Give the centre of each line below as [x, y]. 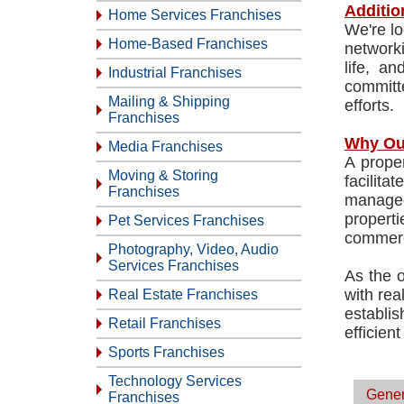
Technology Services [175, 381]
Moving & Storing [163, 175]
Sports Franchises [166, 352]
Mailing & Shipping [169, 101]
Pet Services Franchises [186, 220]
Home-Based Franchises [188, 44]
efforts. [369, 106]
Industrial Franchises [175, 73]
